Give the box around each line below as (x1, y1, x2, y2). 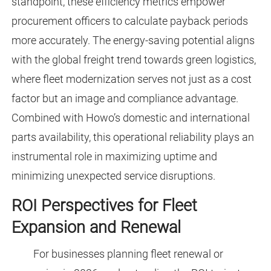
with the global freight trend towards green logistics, (11, 53, 256, 67)
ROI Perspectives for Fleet (11, 196, 197, 216)
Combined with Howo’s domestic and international (11, 111, 250, 125)
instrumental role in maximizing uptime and (11, 150, 217, 163)
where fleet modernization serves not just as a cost (11, 73, 252, 86)
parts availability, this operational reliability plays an (11, 131, 254, 144)
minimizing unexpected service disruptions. (11, 169, 215, 183)
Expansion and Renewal (11, 218, 181, 238)
